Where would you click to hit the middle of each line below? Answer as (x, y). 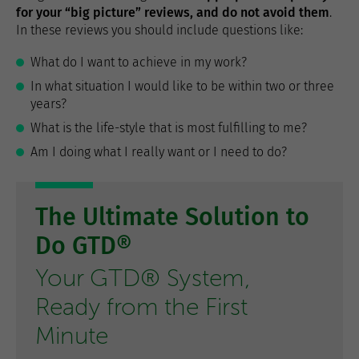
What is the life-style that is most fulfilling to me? (169, 128)
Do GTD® (83, 246)
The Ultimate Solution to (172, 217)
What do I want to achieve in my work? (139, 62)
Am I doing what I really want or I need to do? (159, 152)
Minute (72, 336)
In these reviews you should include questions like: (159, 30)
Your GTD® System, (143, 278)
